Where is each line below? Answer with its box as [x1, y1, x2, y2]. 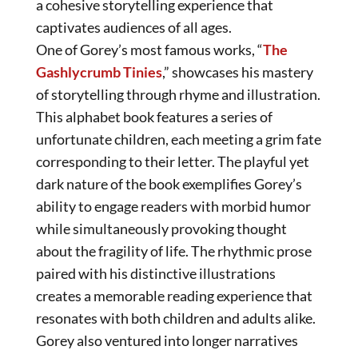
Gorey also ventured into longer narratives [36, 331, 298, 349]
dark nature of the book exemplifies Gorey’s [36, 174, 302, 193]
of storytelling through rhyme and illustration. [36, 85, 320, 103]
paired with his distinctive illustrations [36, 264, 276, 282]
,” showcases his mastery [162, 62, 313, 81]
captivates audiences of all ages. [36, 18, 232, 36]
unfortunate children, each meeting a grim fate [36, 129, 321, 148]
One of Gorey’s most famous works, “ [36, 40, 263, 58]
